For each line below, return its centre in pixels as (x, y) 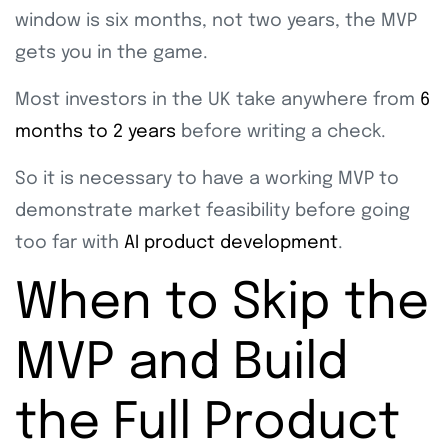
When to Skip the (222, 304)
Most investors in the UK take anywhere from (217, 100)
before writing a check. (283, 132)
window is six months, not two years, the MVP (216, 21)
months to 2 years (95, 132)
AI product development (231, 243)
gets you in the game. (111, 53)
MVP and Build (181, 364)
